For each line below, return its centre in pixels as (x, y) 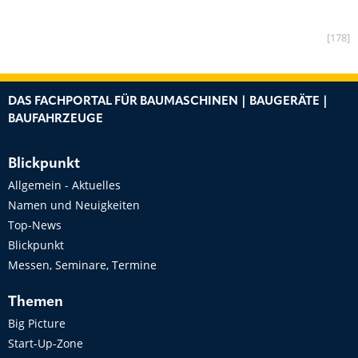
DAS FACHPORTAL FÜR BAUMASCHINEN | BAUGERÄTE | (168, 102)
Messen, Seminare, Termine (82, 265)
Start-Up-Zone (46, 344)
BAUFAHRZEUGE (56, 120)
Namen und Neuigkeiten (74, 205)
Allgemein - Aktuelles (64, 185)
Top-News (35, 225)
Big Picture (37, 324)
